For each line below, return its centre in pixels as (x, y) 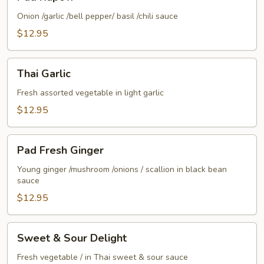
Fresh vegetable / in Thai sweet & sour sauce (103, 257)
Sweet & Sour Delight (72, 238)
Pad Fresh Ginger (60, 150)
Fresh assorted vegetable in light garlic (90, 93)
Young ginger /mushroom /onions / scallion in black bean (122, 169)
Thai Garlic (44, 74)
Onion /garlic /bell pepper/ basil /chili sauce (98, 16)
